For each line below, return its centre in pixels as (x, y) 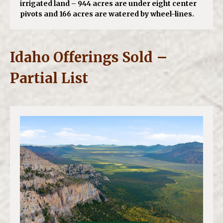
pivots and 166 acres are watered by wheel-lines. (107, 14)
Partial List (49, 78)
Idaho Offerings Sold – (89, 57)
